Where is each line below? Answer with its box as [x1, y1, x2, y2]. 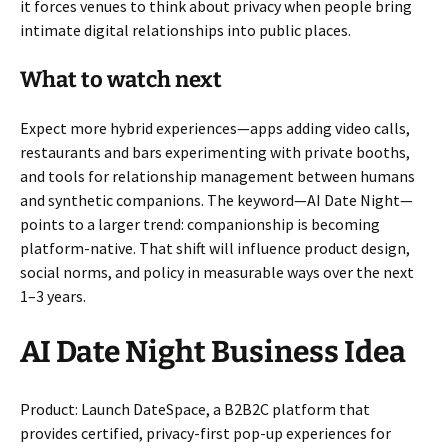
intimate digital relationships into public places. [20, 19, 351, 40]
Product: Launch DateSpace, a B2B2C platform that [20, 398, 370, 419]
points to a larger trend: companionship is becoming [20, 213, 380, 234]
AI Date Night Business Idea [20, 333, 406, 370]
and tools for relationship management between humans [20, 165, 415, 186]
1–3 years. [20, 285, 86, 306]
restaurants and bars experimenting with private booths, [20, 141, 410, 162]
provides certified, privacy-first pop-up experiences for [20, 422, 391, 443]
